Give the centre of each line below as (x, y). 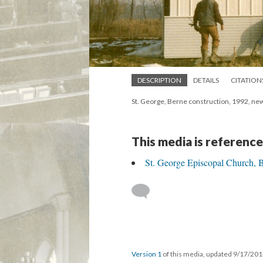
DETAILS (206, 80)
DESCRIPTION (159, 80)
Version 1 (146, 254)
